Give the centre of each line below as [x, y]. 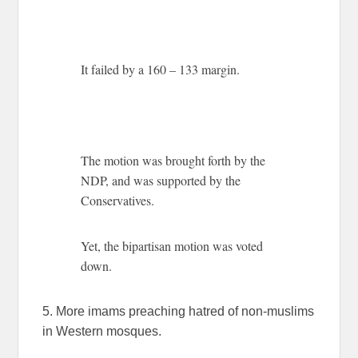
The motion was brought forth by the [173, 160]
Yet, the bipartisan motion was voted [172, 245]
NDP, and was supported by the [161, 180]
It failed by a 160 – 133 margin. [161, 69]
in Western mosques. [102, 331]
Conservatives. [118, 200]
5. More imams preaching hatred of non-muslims [179, 311]
